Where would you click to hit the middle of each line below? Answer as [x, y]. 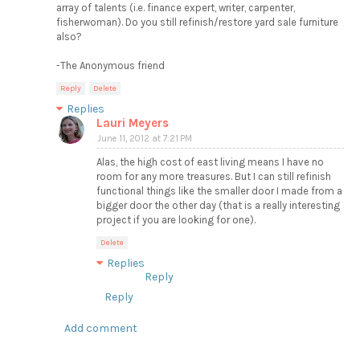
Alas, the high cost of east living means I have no [210, 162]
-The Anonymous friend [110, 66]
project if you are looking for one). [176, 220]
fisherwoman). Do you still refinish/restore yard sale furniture [197, 22]
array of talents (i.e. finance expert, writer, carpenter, [176, 8]
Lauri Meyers [133, 123]
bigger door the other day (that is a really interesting [218, 206]
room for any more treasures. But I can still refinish [214, 177]
